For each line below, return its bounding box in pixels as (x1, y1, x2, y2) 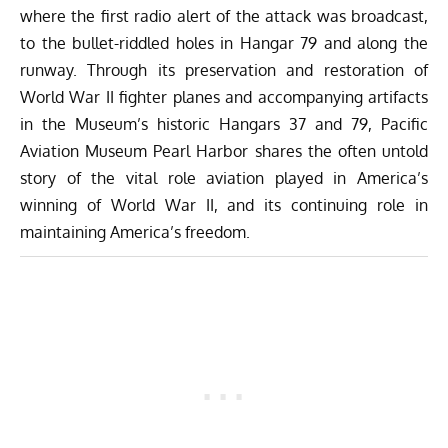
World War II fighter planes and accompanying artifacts (20, 87, 428, 108)
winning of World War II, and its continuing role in (20, 195, 428, 216)
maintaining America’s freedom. (20, 222, 250, 243)
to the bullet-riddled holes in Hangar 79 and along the (20, 33, 428, 54)
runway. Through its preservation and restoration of (20, 60, 428, 81)
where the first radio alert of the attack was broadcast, (20, 6, 428, 27)
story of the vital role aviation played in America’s (20, 168, 428, 189)
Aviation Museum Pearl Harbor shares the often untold (20, 141, 428, 162)
